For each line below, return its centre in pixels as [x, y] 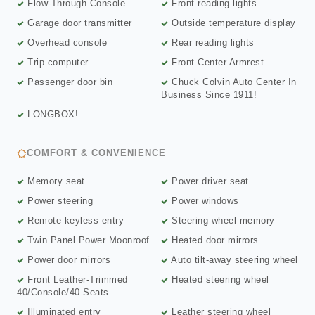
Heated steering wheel [219, 280]
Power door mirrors [67, 260]
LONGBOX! [51, 115]
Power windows [204, 201]
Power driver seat [208, 181]
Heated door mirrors [213, 240]
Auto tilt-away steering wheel [233, 260]
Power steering [58, 201]
